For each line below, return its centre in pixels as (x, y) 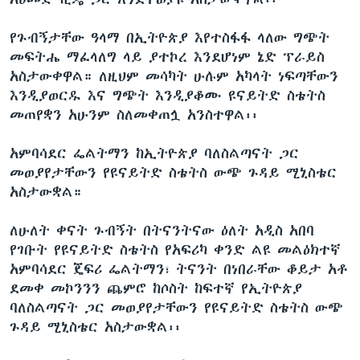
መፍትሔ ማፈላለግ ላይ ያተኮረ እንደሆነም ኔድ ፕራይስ (167, 57)
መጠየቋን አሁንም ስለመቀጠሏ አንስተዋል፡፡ (134, 115)
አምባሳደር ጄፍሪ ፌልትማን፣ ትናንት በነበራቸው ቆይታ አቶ (179, 269)
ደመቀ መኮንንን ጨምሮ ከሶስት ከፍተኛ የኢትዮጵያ (156, 288)
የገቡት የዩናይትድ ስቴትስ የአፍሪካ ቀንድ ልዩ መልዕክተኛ (175, 250)
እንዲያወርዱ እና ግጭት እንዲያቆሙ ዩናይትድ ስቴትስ (168, 95)
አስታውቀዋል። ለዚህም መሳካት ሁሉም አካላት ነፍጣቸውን (174, 76)
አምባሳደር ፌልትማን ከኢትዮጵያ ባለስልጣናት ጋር (154, 153)
